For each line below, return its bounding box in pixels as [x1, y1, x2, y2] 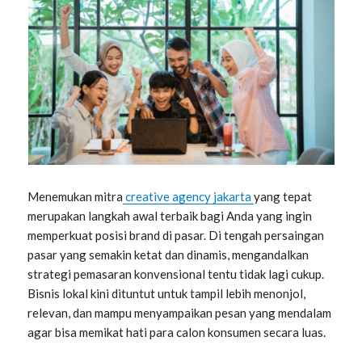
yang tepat [254, 188, 313, 204]
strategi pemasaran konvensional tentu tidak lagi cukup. [27, 266, 325, 281]
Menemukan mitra [27, 188, 124, 204]
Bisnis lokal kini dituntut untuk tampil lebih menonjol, [27, 285, 306, 301]
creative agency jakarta [123, 188, 255, 204]
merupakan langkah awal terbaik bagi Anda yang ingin [27, 208, 313, 223]
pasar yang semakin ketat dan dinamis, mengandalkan [27, 246, 309, 262]
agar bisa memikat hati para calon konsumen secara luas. [27, 324, 326, 339]
